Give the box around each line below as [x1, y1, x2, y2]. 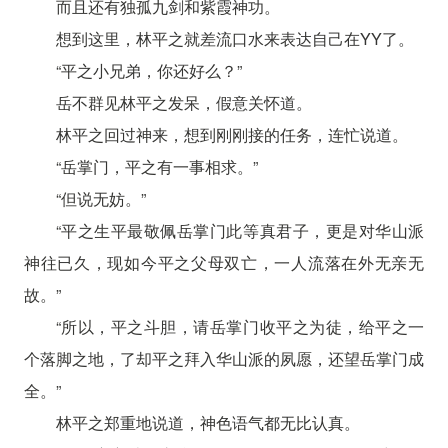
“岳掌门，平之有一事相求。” [55, 154, 258, 178]
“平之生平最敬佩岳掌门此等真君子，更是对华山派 [55, 218, 425, 242]
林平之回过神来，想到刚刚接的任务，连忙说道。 [55, 122, 408, 146]
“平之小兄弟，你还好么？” [55, 58, 242, 82]
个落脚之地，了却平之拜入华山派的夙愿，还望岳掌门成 [23, 346, 425, 370]
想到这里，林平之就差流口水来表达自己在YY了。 [55, 26, 414, 50]
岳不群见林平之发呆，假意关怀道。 [55, 90, 312, 114]
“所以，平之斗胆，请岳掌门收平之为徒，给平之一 [55, 314, 425, 338]
